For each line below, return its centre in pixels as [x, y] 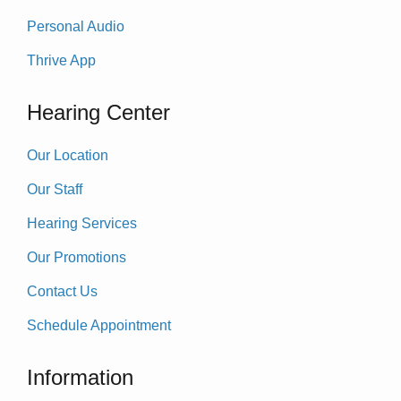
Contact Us [62, 292]
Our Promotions [77, 258]
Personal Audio [76, 27]
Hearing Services [82, 224]
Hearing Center [98, 113]
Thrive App [61, 61]
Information [80, 378]
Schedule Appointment [99, 326]
